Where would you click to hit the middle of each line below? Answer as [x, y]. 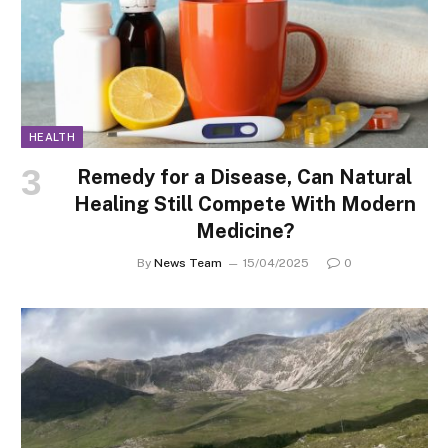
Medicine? [244, 231]
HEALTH [52, 137]
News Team [188, 263]
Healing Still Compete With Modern [244, 204]
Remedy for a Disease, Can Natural [244, 177]
